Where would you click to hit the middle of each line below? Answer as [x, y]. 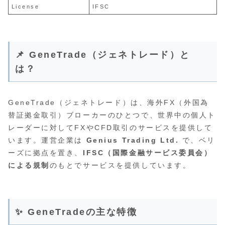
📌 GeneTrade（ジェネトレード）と [103, 55]
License [25, 7]
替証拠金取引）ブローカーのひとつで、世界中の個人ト [112, 115]
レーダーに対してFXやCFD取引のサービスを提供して [110, 128]
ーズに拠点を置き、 [46, 153]
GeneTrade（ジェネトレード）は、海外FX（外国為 [108, 103]
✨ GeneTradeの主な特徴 [76, 212]
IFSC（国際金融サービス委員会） [148, 153]
